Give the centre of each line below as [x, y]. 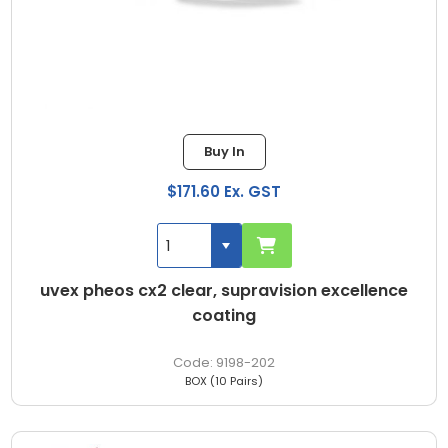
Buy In [224, 152]
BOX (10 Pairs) [224, 381]
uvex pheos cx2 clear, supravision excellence [224, 291]
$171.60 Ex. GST [224, 192]
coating [224, 316]
